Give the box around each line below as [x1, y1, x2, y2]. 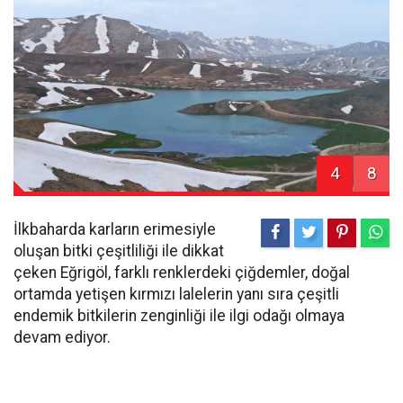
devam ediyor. [13, 327, 114, 346]
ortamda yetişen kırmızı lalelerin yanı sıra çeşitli [13, 284, 339, 303]
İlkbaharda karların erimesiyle [13, 219, 216, 238]
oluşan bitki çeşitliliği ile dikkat [13, 241, 224, 260]
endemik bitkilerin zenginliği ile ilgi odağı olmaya [13, 306, 345, 325]
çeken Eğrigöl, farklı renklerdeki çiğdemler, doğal [13, 263, 350, 282]
